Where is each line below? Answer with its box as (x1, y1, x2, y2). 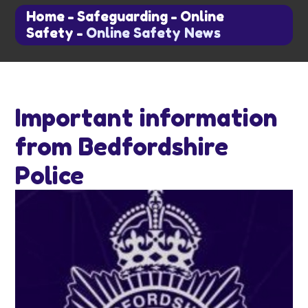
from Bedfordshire (15, 132, 229, 161)
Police (15, 161, 85, 190)
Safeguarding (77, 8, 168, 25)
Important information (15, 103, 278, 132)
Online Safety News (86, 25, 221, 42)
